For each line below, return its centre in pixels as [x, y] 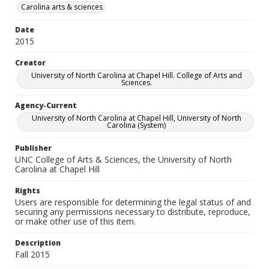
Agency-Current [46, 105]
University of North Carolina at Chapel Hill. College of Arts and [136, 75]
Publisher [33, 148]
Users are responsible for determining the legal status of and [133, 202]
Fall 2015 [32, 254]
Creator [30, 63]
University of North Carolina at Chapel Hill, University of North [136, 118]
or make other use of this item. [75, 221]
